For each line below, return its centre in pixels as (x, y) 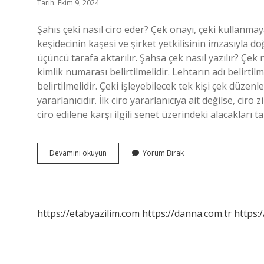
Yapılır (117, 184)
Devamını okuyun (78, 153)
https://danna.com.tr (187, 213)
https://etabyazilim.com (88, 213)
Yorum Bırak (163, 153)
